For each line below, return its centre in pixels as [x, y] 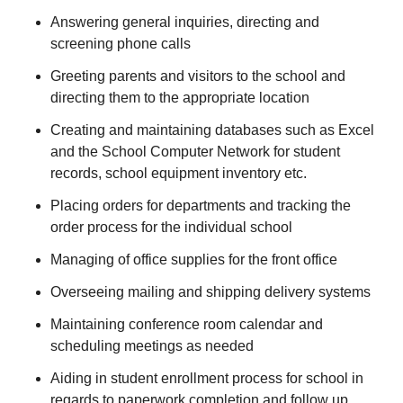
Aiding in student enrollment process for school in [207, 378]
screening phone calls [121, 44]
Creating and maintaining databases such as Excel [212, 130]
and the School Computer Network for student [195, 152]
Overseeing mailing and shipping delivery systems [210, 292]
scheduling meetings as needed [152, 346]
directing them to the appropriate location [180, 98]
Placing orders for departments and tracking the [201, 206]
